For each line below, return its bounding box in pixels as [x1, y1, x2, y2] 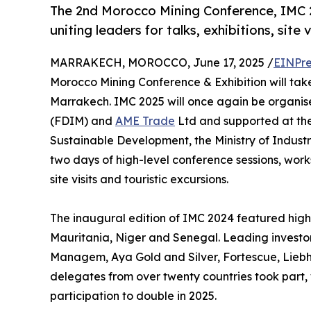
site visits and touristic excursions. [50, 172, 228, 187]
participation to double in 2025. [50, 289, 217, 303]
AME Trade [115, 114, 175, 128]
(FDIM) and [50, 114, 115, 128]
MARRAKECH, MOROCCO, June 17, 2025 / [50, 56, 274, 70]
